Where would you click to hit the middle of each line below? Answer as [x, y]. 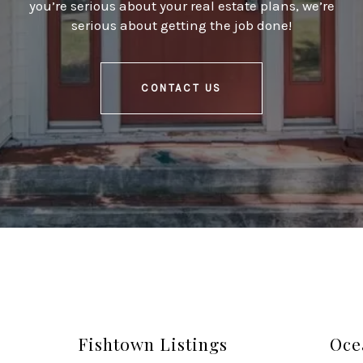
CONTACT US [181, 88]
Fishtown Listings [152, 343]
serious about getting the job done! [181, 25]
